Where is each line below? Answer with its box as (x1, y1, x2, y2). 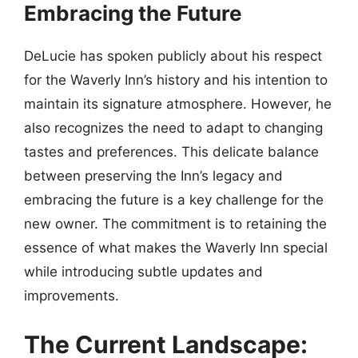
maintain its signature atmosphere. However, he (24, 95, 332, 112)
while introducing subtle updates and (24, 263, 263, 280)
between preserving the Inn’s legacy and (24, 167, 283, 184)
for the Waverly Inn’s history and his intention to (24, 71, 328, 88)
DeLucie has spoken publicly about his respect (24, 47, 322, 64)
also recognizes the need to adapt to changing (24, 119, 323, 136)
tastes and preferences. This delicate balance (24, 143, 319, 160)
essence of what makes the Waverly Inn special (24, 239, 328, 256)
